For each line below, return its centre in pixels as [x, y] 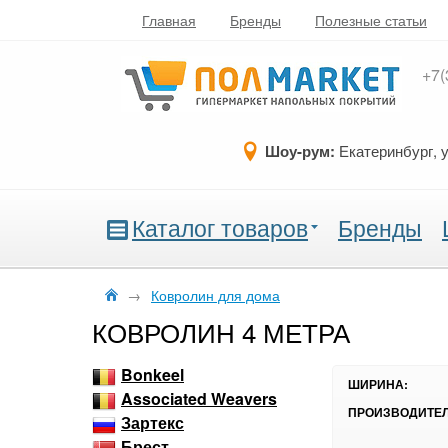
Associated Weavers [199, 399]
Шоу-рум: [299, 151]
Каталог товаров [220, 227]
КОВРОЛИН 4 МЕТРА [221, 331]
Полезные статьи [371, 20]
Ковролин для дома [215, 295]
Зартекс [152, 423]
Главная [169, 20]
